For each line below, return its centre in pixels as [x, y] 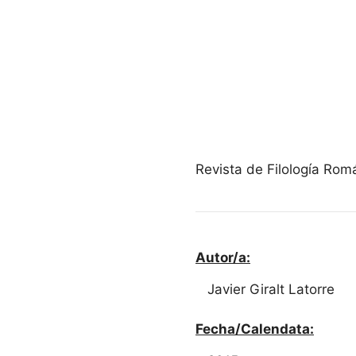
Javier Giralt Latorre [271, 289]
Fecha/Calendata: [255, 329]
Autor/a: [223, 257]
